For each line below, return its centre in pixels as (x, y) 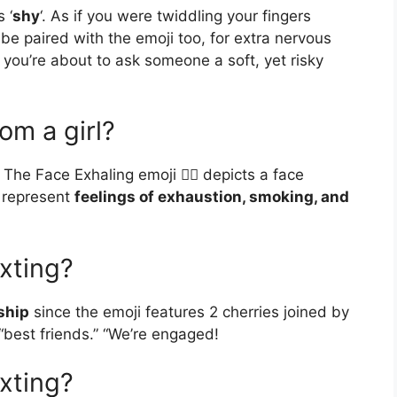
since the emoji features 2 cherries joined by (189, 311)
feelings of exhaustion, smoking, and (212, 197)
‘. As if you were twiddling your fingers (175, 16)
